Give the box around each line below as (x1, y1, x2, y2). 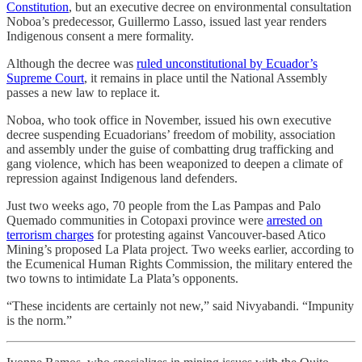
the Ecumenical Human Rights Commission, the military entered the (6, 257, 352, 271)
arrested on (267, 213, 322, 228)
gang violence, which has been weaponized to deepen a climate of (6, 157, 343, 171)
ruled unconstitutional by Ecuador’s (137, 57, 318, 71)
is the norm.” (6, 314, 72, 328)
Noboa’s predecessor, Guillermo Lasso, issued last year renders (6, 15, 326, 29)
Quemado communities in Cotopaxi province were (6, 213, 267, 228)
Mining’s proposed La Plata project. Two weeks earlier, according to (6, 242, 354, 257)
